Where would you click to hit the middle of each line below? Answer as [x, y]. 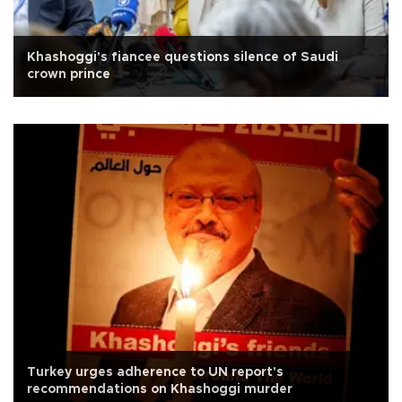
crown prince [69, 74]
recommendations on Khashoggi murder [160, 389]
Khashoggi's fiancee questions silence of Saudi [183, 57]
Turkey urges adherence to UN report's [155, 372]
